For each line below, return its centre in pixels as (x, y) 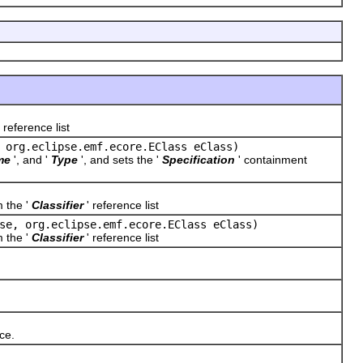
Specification (199, 159)
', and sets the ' (120, 159)
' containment (273, 159)
